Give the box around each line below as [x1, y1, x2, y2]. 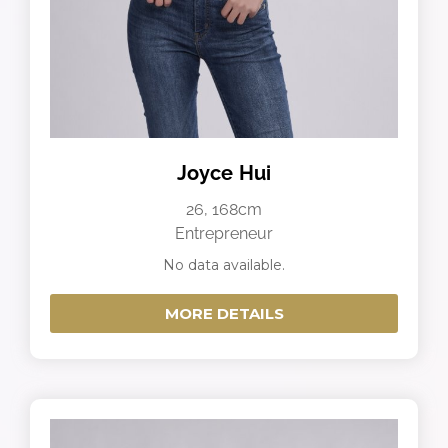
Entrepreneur [175, 224, 273, 244]
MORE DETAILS [164, 304, 284, 324]
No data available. [163, 256, 285, 275]
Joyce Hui [176, 161, 272, 186]
